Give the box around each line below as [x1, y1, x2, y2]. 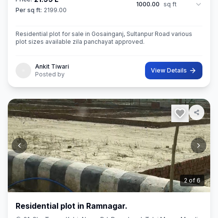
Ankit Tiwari [35, 63, 69, 70]
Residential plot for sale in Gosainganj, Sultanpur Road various [16, 30, 192, 37]
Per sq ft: [16, 6, 42, 14]
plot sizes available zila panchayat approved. [16, 38, 145, 45]
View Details [151, 67, 187, 74]
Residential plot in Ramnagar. [16, 201, 127, 211]
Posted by [35, 71, 65, 78]
